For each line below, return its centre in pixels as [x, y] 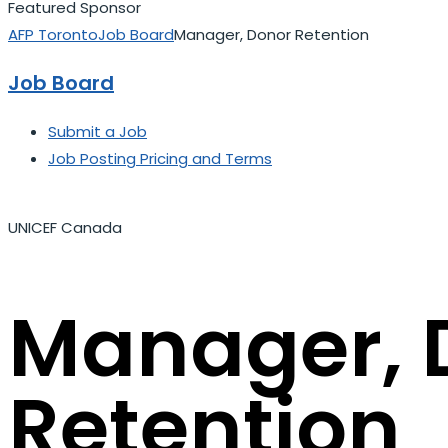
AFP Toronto [53, 34]
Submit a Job [97, 132]
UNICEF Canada [65, 228]
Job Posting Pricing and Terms [160, 159]
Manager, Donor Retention [271, 34]
